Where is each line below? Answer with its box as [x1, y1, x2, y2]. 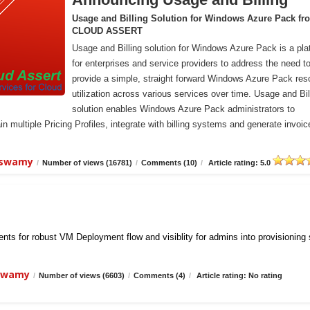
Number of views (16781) [42, 158, 132, 167]
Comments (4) [134, 271, 185, 280]
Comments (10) [141, 158, 197, 167]
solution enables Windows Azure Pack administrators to [72, 104, 295, 114]
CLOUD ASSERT [72, 26, 143, 36]
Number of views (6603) [39, 271, 125, 280]
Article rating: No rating [194, 271, 282, 280]
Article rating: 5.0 [206, 158, 273, 167]
